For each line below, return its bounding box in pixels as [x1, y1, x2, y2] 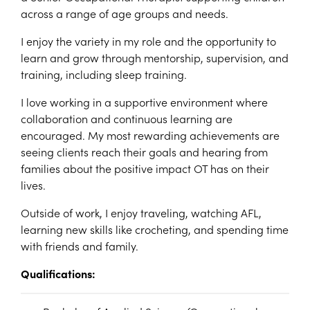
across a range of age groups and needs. [21, 6, 228, 21]
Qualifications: [21, 266, 95, 282]
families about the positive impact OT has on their [21, 161, 269, 176]
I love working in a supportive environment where [21, 94, 268, 110]
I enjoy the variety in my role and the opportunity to [21, 33, 276, 49]
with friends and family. [21, 238, 138, 254]
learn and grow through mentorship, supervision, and [21, 50, 289, 66]
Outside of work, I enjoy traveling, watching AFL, [21, 205, 262, 221]
